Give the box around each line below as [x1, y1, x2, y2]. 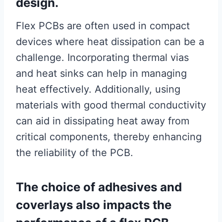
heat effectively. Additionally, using [16, 83, 180, 96]
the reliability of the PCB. [16, 147, 133, 159]
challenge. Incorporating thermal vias [16, 52, 189, 64]
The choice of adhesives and [16, 180, 182, 195]
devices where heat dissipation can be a [16, 36, 204, 48]
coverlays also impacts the [16, 198, 171, 213]
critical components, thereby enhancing [16, 131, 202, 143]
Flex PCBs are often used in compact [16, 20, 190, 32]
